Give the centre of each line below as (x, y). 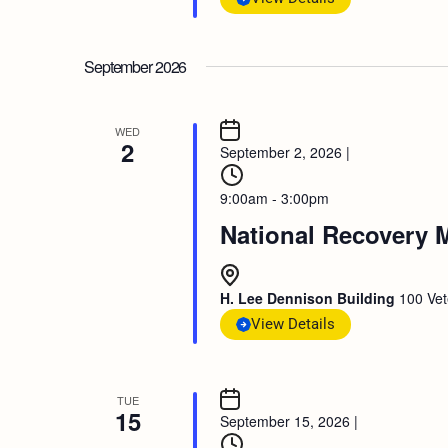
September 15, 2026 (284, 421)
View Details (292, 324)
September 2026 (135, 66)
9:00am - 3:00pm (274, 198)
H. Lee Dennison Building (309, 298)
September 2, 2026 (280, 152)
